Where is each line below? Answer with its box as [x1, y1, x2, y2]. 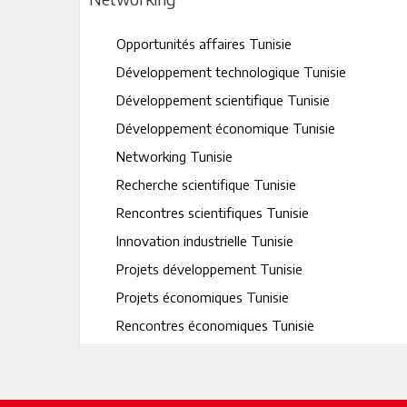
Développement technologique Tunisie [116, 64, 346, 80]
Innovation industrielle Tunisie [116, 233, 293, 249]
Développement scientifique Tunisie [116, 92, 330, 108]
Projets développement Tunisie [116, 261, 303, 277]
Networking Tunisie [116, 148, 233, 164]
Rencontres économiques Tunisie [116, 317, 314, 333]
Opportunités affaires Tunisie [116, 35, 292, 52]
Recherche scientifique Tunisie [116, 176, 296, 193]
